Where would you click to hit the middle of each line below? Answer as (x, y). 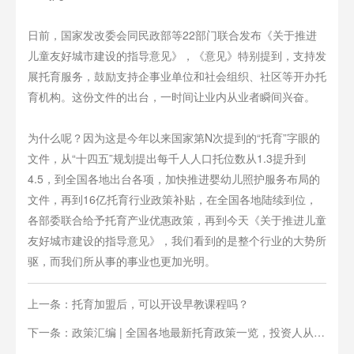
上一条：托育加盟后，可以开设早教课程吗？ (138, 303)
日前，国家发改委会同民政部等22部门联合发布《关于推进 (172, 35)
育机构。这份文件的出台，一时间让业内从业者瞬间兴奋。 (171, 96)
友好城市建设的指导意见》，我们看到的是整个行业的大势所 (177, 240)
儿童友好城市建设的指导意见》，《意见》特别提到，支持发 (177, 55)
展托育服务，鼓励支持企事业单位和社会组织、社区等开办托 (177, 76)
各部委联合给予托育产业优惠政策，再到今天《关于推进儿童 (177, 220)
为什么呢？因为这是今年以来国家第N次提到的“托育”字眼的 (174, 137)
